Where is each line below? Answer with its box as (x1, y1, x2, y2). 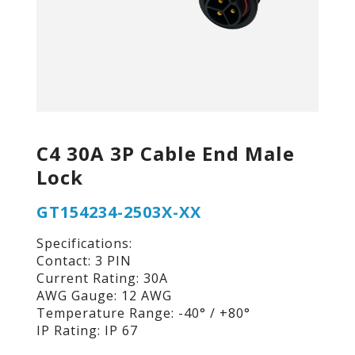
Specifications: (36, 235, 132, 253)
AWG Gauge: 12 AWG (36, 287, 172, 305)
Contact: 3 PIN (36, 252, 132, 270)
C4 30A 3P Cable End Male (36, 139, 295, 166)
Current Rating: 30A (36, 269, 168, 288)
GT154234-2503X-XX (36, 200, 201, 223)
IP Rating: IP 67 (36, 322, 138, 340)
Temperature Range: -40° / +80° (36, 304, 250, 323)
